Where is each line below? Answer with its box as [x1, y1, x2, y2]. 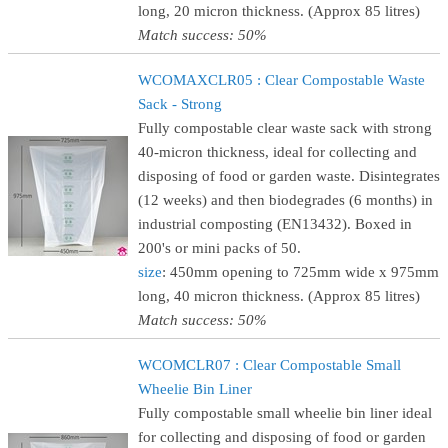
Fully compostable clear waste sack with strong [138, 120, 432, 136]
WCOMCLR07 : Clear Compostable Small [138, 357, 401, 373]
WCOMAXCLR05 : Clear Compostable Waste [138, 72, 425, 88]
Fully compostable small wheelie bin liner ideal [138, 405, 432, 421]
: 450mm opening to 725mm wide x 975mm [162, 264, 439, 280]
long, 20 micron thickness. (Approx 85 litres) [138, 3, 420, 19]
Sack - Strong [138, 96, 222, 112]
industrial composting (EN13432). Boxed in [138, 216, 412, 232]
